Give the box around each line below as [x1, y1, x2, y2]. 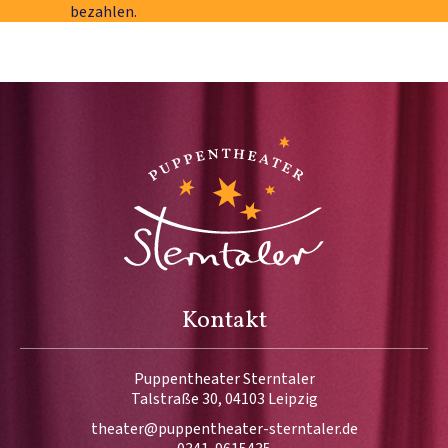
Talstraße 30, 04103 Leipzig [130, 388, 318, 411]
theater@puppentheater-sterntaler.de [90, 418, 358, 441]
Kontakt [181, 304, 267, 339]
